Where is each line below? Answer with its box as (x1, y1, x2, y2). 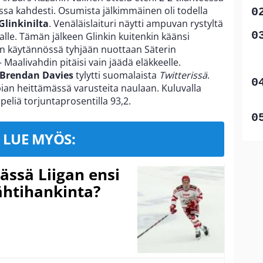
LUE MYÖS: (2, 129, 76, 149)
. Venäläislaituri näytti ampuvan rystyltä (49, 16, 223, 30)
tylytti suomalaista (73, 68, 159, 82)
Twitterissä (159, 68, 207, 82)
